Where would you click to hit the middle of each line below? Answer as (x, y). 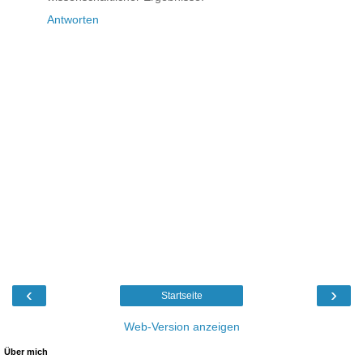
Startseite (181, 295)
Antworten (73, 20)
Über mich (26, 351)
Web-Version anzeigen (181, 326)
